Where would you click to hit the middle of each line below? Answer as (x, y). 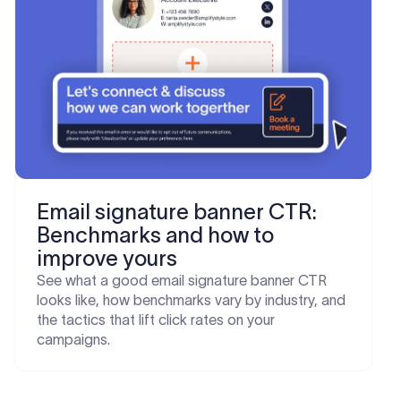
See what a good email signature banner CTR (182, 280)
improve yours (107, 258)
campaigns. (73, 339)
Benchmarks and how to (155, 235)
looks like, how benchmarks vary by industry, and (191, 300)
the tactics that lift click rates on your (156, 320)
